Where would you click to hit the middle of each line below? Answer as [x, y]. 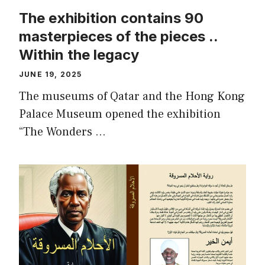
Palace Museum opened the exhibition [120, 114]
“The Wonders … [62, 132]
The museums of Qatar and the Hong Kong [132, 97]
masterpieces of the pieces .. [118, 37]
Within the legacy [79, 55]
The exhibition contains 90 [111, 18]
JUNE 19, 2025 [51, 75]
